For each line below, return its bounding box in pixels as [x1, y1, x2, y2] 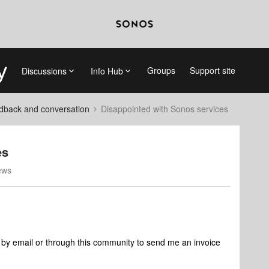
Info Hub [90, 64, 123, 77]
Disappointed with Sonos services [101, 103, 228, 115]
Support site [189, 64, 235, 76]
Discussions [21, 64, 67, 77]
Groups [147, 64, 175, 76]
